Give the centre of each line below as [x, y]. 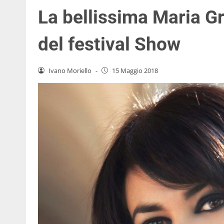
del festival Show [109, 44]
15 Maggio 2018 [135, 70]
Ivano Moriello [70, 70]
